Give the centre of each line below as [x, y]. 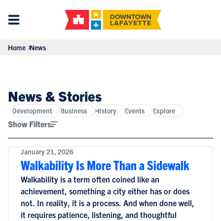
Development [32, 110]
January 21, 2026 [47, 151]
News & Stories [55, 95]
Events [134, 110]
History [106, 110]
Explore [164, 110]
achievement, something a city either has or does [105, 191]
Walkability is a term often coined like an [90, 179]
